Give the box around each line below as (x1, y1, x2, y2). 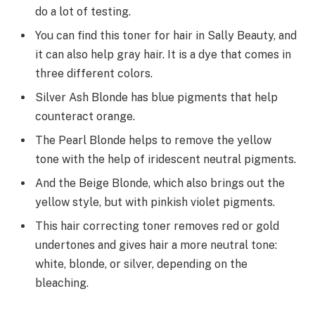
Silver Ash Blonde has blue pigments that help (35, 90, 278, 104)
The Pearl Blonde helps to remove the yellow (35, 133, 271, 147)
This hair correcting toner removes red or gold (35, 219, 279, 233)
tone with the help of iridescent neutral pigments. (35, 152, 296, 166)
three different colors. (35, 66, 153, 80)
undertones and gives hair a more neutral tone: (35, 238, 277, 252)
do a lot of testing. (35, 4, 131, 18)
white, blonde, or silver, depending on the (35, 257, 247, 271)
